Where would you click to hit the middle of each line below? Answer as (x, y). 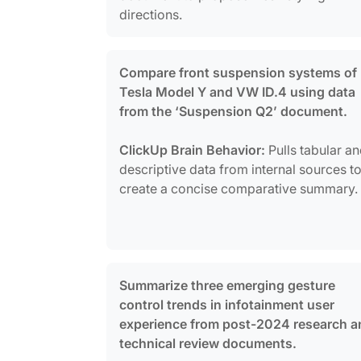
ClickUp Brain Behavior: (192, 149)
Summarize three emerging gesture (227, 285)
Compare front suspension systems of (238, 72)
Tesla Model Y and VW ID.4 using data (237, 91)
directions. (151, 14)
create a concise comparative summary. (239, 188)
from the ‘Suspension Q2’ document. (233, 111)
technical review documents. (208, 343)
